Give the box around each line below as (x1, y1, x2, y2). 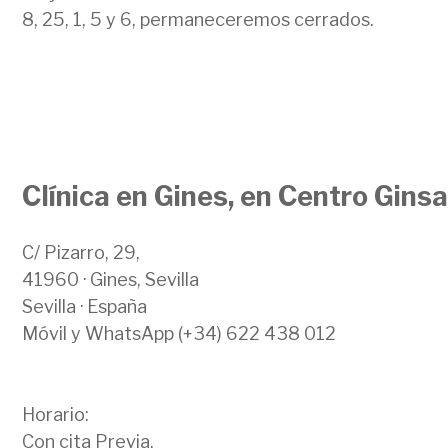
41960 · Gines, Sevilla (22, 269, 199, 291)
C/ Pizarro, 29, (22, 242, 140, 264)
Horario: (22, 404, 89, 426)
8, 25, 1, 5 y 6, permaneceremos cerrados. (22, 9, 374, 31)
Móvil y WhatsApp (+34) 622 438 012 (22, 323, 336, 345)
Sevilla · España (22, 296, 147, 318)
